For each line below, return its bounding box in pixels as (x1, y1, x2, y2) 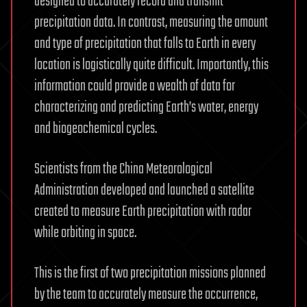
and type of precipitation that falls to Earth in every (34, 32, 256, 56)
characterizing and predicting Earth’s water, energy (34, 96, 258, 120)
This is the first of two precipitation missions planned (34, 262, 266, 286)
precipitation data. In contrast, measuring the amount (34, 11, 268, 35)
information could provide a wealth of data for (34, 75, 235, 99)
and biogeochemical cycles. (34, 117, 157, 141)
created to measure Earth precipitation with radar (34, 200, 251, 224)
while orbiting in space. (34, 221, 136, 245)
